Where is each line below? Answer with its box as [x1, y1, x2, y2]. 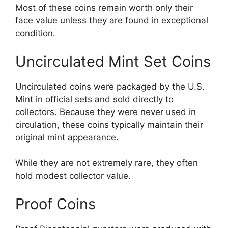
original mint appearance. [15, 132, 119, 142]
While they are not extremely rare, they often [15, 158, 198, 168]
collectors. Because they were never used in [15, 106, 196, 117]
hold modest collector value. [15, 170, 131, 181]
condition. [15, 28, 55, 39]
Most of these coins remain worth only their [15, 3, 193, 13]
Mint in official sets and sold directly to [15, 94, 174, 104]
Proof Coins [15, 194, 96, 213]
